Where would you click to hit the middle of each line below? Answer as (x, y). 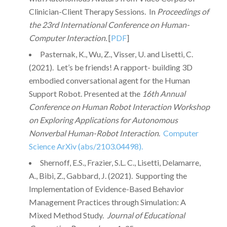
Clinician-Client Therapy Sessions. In (93, 12)
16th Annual (163, 94)
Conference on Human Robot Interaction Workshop (119, 107)
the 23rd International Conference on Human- (109, 25)
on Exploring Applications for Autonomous (103, 120)
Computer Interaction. (68, 38)
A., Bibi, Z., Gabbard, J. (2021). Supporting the (108, 176)
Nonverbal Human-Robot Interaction (93, 133)
